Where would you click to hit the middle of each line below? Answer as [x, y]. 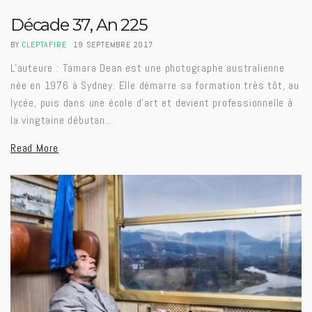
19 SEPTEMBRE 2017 [113, 45]
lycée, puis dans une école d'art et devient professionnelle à [152, 103]
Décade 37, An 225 [79, 25]
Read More [35, 148]
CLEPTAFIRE [44, 45]
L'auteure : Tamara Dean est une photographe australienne [148, 68]
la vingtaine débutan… [62, 120]
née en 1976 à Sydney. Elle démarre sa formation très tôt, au [155, 86]
